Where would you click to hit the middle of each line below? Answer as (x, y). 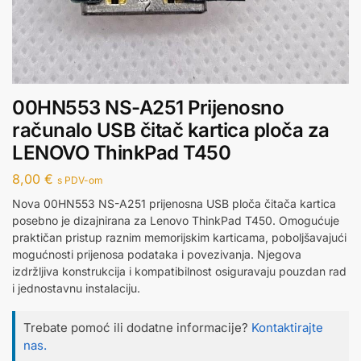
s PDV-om (80, 180)
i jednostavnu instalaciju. (76, 288)
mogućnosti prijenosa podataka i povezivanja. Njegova (157, 254)
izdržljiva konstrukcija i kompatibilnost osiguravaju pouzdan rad (179, 271)
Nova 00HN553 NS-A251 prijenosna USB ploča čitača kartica (174, 203)
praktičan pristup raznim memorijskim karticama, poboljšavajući (179, 237)
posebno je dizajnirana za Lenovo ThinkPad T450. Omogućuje (176, 220)
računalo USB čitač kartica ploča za (171, 131)
